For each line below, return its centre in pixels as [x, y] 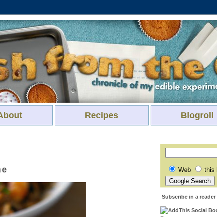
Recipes [101, 115]
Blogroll [197, 115]
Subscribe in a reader [189, 197]
